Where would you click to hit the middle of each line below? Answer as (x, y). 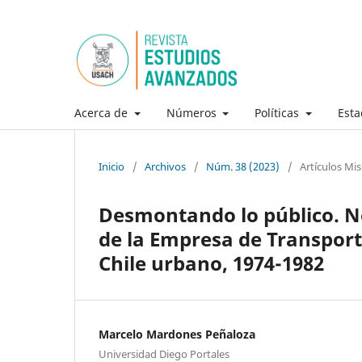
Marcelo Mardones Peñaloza (177, 334)
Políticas (278, 112)
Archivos (165, 166)
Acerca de (103, 112)
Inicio (112, 166)
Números (193, 112)
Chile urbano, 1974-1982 (211, 263)
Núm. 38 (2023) (243, 166)
